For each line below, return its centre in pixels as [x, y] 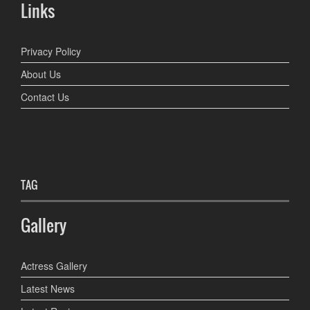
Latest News [48, 289]
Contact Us [45, 97]
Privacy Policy [51, 52]
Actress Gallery [54, 266]
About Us [41, 74]
